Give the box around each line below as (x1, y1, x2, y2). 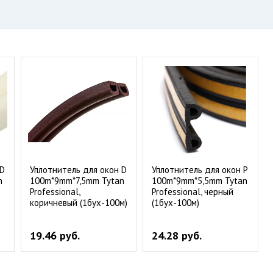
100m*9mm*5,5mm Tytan (152, 175, 247, 186)
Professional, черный (152, 186, 233, 197)
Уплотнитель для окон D (30, 164, 127, 175)
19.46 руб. (30, 229, 80, 243)
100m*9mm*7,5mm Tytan (30, 175, 124, 186)
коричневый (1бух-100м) (30, 197, 127, 208)
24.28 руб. (152, 229, 202, 243)
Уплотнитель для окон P (152, 164, 247, 175)
